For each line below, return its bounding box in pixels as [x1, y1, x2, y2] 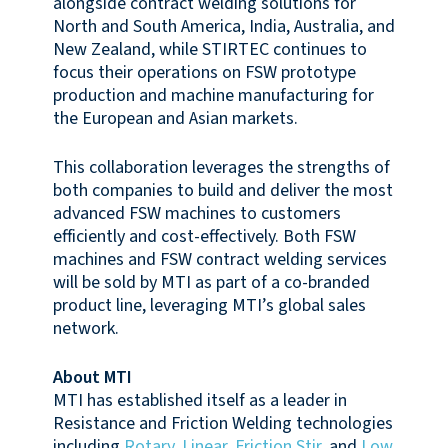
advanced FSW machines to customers [52, 200, 341, 226]
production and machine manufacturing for [52, 82, 374, 108]
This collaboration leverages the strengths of [52, 154, 390, 180]
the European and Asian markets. [52, 105, 298, 131]
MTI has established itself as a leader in [52, 388, 347, 413]
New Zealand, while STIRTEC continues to [52, 36, 367, 62]
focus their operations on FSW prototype [52, 59, 356, 85]
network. [52, 315, 119, 341]
